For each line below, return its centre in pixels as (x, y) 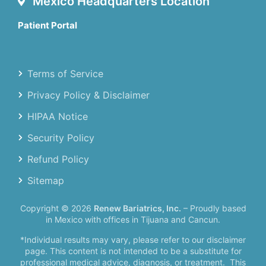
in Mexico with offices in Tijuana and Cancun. (133, 220)
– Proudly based (213, 208)
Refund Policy (58, 159)
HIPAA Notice (58, 117)
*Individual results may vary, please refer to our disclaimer (133, 239)
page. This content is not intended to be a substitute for (133, 251)
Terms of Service (65, 74)
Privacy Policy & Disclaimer (88, 95)
